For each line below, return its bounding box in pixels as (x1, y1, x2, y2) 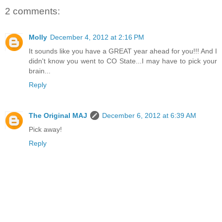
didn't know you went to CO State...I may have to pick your (29, 56, 217, 65)
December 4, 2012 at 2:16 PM (50, 33, 144, 41)
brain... (29, 66, 51, 75)
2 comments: (5, 6, 60, 17)
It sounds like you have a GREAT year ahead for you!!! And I (29, 47, 217, 55)
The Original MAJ (29, 111, 87, 119)
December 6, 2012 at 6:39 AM (102, 111, 196, 119)
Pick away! (29, 125, 62, 133)
